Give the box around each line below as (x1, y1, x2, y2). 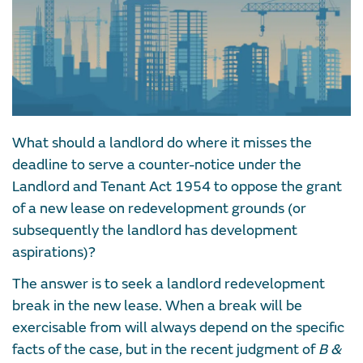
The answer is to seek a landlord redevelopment (12, 274, 325, 293)
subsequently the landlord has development (12, 220, 297, 240)
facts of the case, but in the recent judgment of (12, 340, 318, 359)
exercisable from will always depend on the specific (12, 318, 344, 337)
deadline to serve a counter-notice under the (12, 155, 301, 174)
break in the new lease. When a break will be (12, 296, 302, 315)
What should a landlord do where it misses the (12, 133, 312, 152)
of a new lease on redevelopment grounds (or (12, 199, 306, 218)
